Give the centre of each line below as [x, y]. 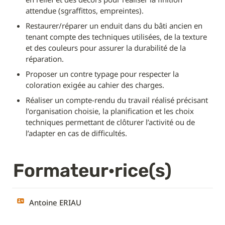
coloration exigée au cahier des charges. [95, 85]
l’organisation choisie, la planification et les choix [109, 111]
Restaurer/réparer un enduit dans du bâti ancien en [114, 25]
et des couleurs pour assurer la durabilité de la [105, 47]
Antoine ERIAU [55, 203]
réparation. [44, 59]
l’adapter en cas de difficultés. [76, 133]
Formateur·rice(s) [92, 171]
